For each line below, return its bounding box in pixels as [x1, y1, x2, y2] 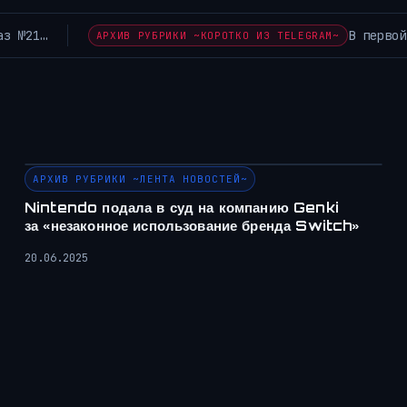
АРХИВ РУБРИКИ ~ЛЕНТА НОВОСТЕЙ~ [33, 173, 248, 186]
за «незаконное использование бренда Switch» [25, 217, 360, 235]
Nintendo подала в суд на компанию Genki [25, 199, 339, 217]
